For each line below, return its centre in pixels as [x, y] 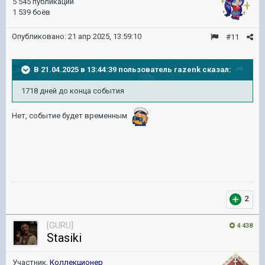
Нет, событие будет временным [70, 116]
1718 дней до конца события [73, 91]
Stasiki [64, 238]
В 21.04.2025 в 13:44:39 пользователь [104, 69]
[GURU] [60, 225]
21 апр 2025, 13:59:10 [105, 36]
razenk [187, 69]
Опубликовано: [40, 36]
